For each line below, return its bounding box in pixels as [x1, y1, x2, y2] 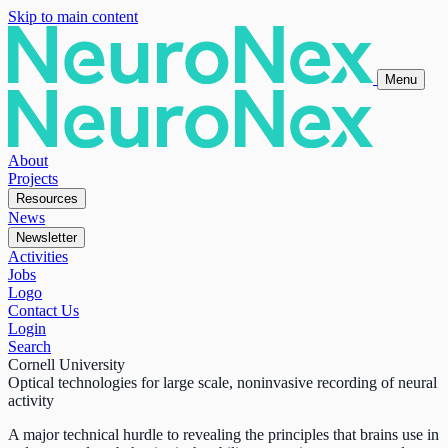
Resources [16, 191, 78, 206]
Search [8, 338, 51, 355]
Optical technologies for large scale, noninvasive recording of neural [8, 374, 437, 391]
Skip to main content [8, 8, 138, 25]
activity [8, 392, 54, 409]
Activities [8, 248, 68, 265]
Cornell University [8, 356, 125, 373]
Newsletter [16, 230, 77, 245]
